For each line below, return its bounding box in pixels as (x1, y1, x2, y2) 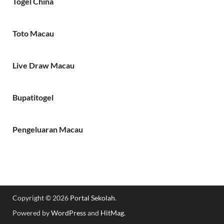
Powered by (12, 208, 51, 217)
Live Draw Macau (12, 60, 74, 70)
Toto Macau (12, 28, 54, 38)
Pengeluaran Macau (12, 124, 83, 134)
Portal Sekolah (70, 193, 115, 202)
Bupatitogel (12, 92, 53, 102)
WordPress (51, 208, 86, 217)
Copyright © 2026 (12, 193, 70, 202)
